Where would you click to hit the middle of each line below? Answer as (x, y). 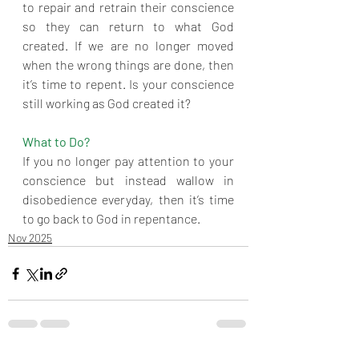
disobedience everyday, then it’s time (128, 199)
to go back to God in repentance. (111, 218)
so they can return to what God (128, 26)
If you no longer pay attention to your (128, 161)
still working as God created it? (108, 103)
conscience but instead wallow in (128, 180)
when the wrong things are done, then (128, 65)
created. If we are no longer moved (128, 45)
